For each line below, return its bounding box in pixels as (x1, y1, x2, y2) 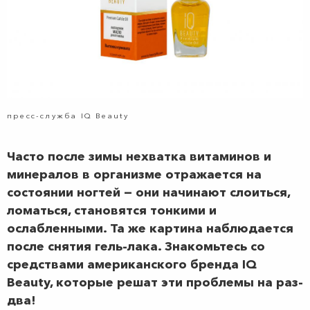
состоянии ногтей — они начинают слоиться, (7, 185, 290, 201)
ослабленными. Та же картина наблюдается (7, 221, 293, 237)
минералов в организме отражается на (7, 167, 262, 183)
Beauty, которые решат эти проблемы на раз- (7, 275, 303, 291)
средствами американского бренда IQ (7, 257, 257, 273)
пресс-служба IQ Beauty (7, 111, 129, 121)
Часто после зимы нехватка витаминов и (7, 149, 271, 165)
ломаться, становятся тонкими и (7, 203, 217, 219)
